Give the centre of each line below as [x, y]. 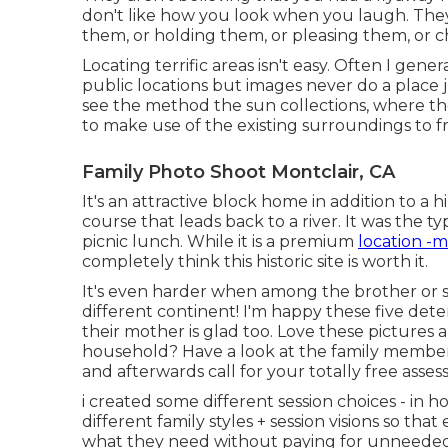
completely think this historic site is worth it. [255, 261]
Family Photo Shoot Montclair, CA [238, 171]
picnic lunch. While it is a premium [220, 241]
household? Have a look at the [206, 351]
